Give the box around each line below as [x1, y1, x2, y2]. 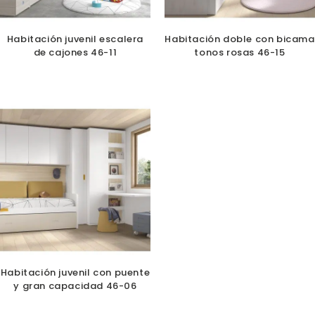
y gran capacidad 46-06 [13, 279, 137, 293]
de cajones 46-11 [33, 46, 117, 60]
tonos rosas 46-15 [194, 46, 285, 60]
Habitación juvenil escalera [6, 32, 144, 46]
